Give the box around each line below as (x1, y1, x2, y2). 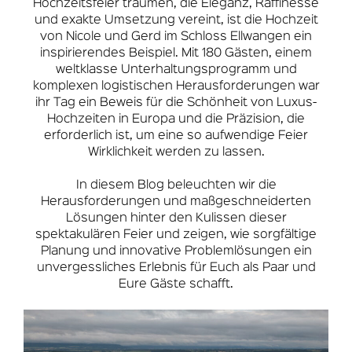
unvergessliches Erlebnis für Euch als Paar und (36, 262, 316, 274)
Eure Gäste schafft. (119, 279, 233, 291)
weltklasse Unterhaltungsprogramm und (55, 64, 297, 76)
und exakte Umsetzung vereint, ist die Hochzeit (34, 15, 318, 27)
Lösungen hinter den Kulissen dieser (65, 213, 287, 225)
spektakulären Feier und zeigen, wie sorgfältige (35, 229, 317, 241)
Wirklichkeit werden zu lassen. (87, 147, 265, 159)
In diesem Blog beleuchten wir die (75, 180, 277, 192)
